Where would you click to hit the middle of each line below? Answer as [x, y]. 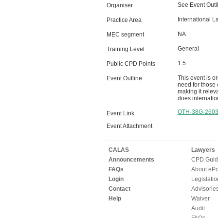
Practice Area [124, 20]
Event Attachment [129, 126]
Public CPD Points [131, 64]
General [188, 49]
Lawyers [203, 150]
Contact [119, 189]
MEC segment [125, 35]
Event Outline [124, 78]
